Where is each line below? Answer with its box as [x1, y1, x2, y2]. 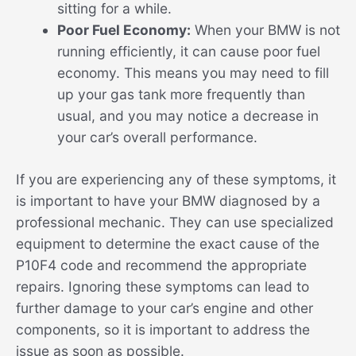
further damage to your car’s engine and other [16, 300, 313, 317]
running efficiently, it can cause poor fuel [56, 43, 320, 60]
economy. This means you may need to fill [56, 64, 329, 82]
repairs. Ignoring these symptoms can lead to [16, 278, 309, 296]
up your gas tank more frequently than [56, 86, 305, 103]
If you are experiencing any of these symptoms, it [16, 171, 336, 188]
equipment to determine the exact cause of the [16, 235, 319, 253]
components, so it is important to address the [16, 321, 310, 339]
